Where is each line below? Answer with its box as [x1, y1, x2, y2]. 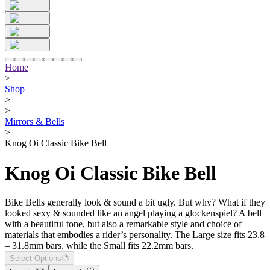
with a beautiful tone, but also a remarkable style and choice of [5, 219, 242, 230]
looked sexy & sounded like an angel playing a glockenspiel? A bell [5, 208, 262, 219]
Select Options [10, 254, 61, 263]
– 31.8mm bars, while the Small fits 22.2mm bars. [5, 240, 193, 251]
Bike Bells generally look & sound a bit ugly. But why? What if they [5, 197, 265, 208]
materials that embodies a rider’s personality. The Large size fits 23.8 [5, 230, 265, 240]
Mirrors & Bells [5, 116, 64, 127]
